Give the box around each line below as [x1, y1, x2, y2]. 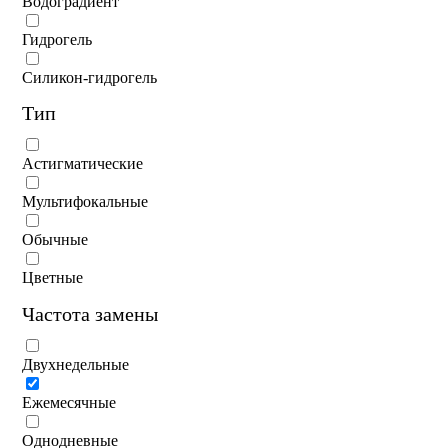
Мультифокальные [22, 193, 148, 211]
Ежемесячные [22, 393, 116, 411]
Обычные [22, 231, 88, 249]
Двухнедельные [22, 355, 129, 373]
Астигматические [22, 155, 143, 173]
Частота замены [22, 302, 158, 325]
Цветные [22, 269, 83, 287]
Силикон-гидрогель [22, 68, 157, 86]
